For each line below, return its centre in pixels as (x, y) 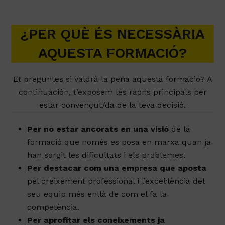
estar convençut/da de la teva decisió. (113, 105)
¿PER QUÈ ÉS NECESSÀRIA (113, 34)
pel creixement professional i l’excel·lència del (116, 181)
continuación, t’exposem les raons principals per (113, 92)
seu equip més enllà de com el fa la (97, 194)
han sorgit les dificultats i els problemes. (106, 155)
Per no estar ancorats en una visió (98, 129)
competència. (53, 207)
